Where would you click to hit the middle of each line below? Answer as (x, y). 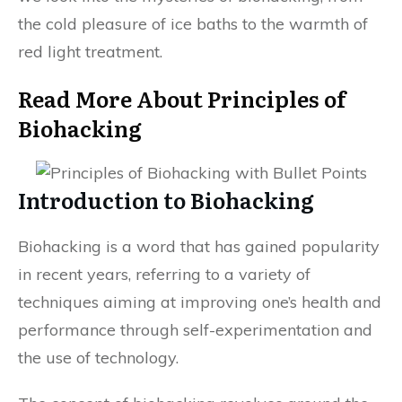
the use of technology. (98, 358)
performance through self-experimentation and (195, 330)
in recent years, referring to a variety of (164, 274)
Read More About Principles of (182, 98)
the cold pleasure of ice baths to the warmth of (193, 24)
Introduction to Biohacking (166, 200)
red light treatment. (90, 52)
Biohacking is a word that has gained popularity (199, 246)
